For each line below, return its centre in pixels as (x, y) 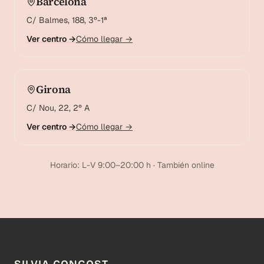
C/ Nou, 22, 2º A (58, 108)
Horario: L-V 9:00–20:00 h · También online (132, 165)
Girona (53, 89)
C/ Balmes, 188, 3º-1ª (67, 20)
